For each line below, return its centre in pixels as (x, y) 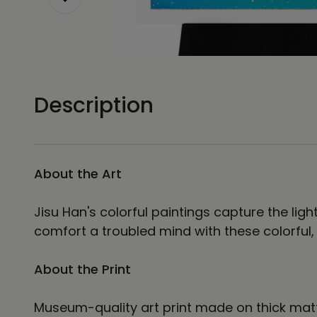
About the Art (78, 173)
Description (94, 105)
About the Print (82, 269)
